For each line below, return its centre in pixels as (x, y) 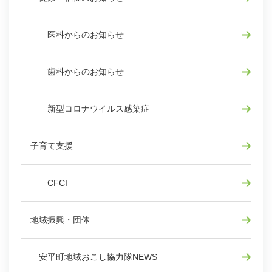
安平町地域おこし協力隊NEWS (94, 257)
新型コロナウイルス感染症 (90, 109)
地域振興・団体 (60, 220)
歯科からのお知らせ (77, 72)
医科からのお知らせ (77, 35)
